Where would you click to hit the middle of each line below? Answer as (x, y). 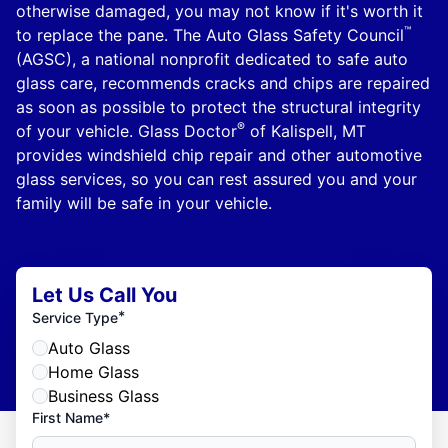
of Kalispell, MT (305, 130)
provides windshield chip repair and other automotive (219, 154)
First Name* (71, 417)
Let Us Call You (104, 294)
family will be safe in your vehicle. (144, 202)
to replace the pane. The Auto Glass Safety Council (210, 34)
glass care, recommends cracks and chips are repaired (223, 82)
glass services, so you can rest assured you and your (216, 178)
